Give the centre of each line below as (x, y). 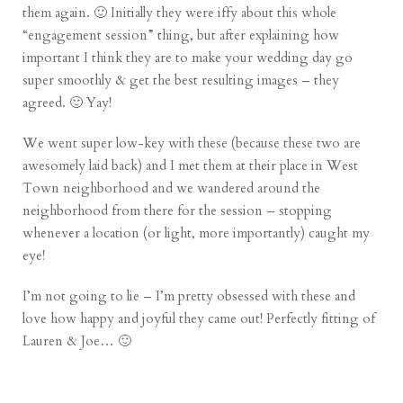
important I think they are (98, 58)
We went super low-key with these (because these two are (192, 143)
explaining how (295, 36)
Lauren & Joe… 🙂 (77, 341)
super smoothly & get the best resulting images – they (181, 81)
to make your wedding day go (263, 58)
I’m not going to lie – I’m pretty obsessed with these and (189, 296)
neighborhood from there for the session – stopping (178, 211)
